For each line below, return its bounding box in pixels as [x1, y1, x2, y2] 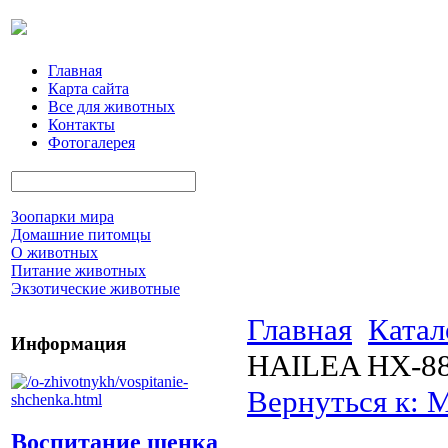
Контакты [48, 116, 115, 133]
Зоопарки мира [11, 208, 114, 225]
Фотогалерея [48, 134, 135, 151]
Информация [11, 332, 126, 354]
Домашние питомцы [11, 226, 151, 243]
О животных [11, 244, 98, 261]
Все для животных [48, 98, 175, 115]
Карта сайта [48, 80, 129, 97]
